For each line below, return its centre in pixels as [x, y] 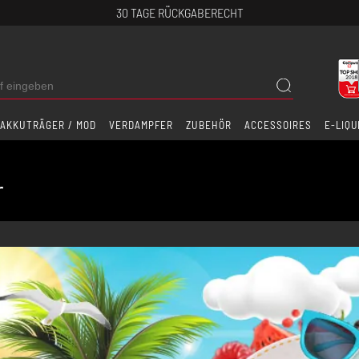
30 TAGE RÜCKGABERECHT [179, 12]
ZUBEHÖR [209, 125]
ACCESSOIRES [278, 125]
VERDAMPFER [141, 125]
